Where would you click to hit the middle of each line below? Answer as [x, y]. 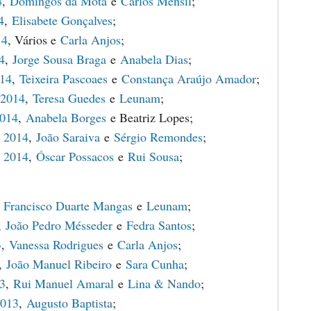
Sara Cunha [155, 264]
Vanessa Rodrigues [56, 244]
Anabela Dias [154, 59]
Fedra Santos [159, 225]
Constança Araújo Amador [189, 78]
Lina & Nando [164, 283]
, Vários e [34, 40]
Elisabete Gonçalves [62, 20]
